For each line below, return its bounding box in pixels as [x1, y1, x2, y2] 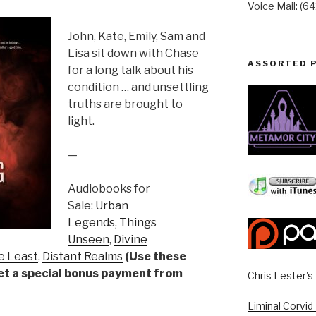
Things [119, 215, 157, 229]
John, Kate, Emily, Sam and [68, 29, 205, 43]
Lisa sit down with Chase [68, 46, 199, 60]
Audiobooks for [68, 181, 150, 195]
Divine [114, 232, 147, 246]
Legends [68, 215, 115, 229]
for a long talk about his [68, 63, 193, 77]
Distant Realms [42, 249, 123, 263]
